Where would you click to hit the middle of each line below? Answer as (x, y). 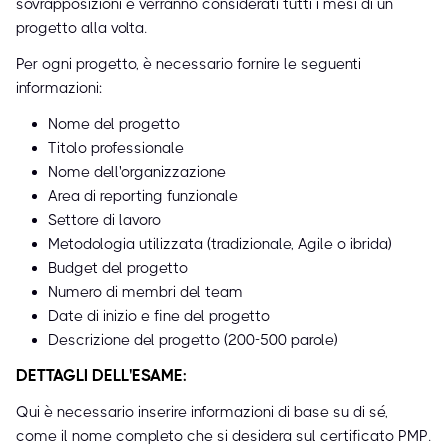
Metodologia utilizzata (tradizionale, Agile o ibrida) (220, 244)
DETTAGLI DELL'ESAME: (101, 376)
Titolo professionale (116, 148)
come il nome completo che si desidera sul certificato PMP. (223, 436)
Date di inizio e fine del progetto (159, 316)
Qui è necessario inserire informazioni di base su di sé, (202, 412)
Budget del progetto (118, 268)
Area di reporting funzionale (143, 196)
